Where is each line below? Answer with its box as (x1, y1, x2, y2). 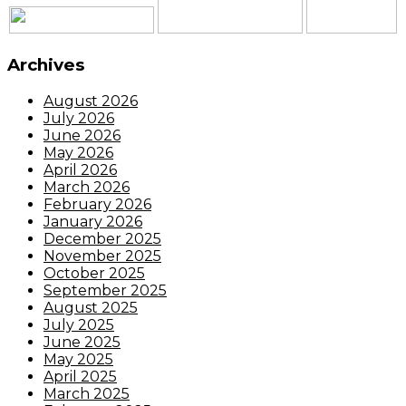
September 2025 (43, 281, 167, 299)
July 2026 (43, 109, 114, 127)
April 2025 (43, 367, 117, 385)
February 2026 (43, 195, 151, 213)
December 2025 (43, 229, 161, 247)
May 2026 (43, 143, 113, 161)
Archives (7, 54, 84, 76)
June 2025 (43, 333, 121, 351)
